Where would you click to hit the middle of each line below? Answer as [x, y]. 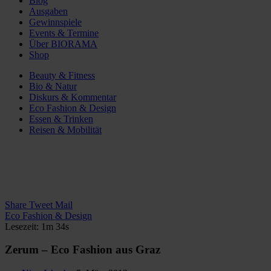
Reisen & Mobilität [65, 129]
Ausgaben [48, 11]
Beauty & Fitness [62, 75]
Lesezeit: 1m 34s [37, 226]
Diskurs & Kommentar [73, 97]
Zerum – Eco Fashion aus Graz [83, 250]
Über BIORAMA [63, 44]
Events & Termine [64, 33]
